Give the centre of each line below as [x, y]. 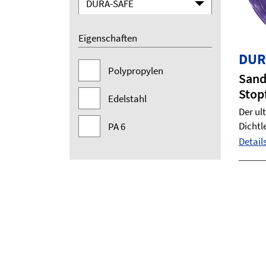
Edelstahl [127, 99]
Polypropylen [136, 71]
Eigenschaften [108, 38]
